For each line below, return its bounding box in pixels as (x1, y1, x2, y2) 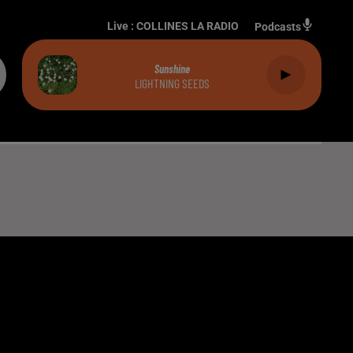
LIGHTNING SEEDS (134, 75, 210, 91)
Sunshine (154, 61, 190, 76)
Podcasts (255, 20, 301, 33)
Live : (107, 20, 136, 32)
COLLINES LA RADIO (136, 20, 239, 32)
